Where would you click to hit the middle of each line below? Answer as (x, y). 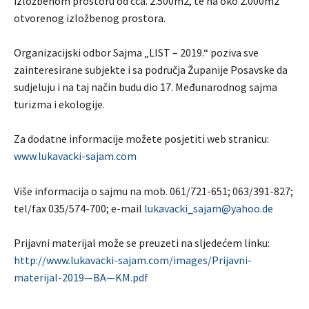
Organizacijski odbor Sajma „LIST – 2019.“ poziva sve (136, 52)
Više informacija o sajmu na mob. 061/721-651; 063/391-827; (153, 191)
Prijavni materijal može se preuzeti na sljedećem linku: (142, 242)
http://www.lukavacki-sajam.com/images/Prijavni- (133, 260)
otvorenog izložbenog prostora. (90, 18)
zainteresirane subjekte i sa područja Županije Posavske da (151, 69)
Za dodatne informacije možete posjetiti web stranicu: (141, 138)
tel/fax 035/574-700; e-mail (79, 208)
